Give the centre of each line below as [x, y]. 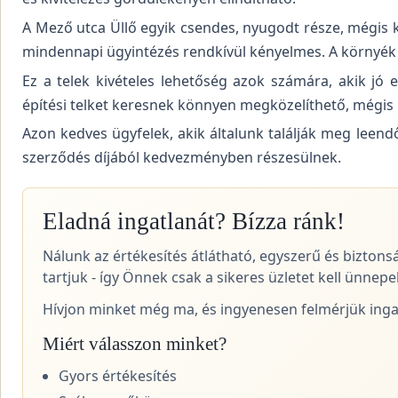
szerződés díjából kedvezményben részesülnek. [182, 158]
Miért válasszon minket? [134, 343]
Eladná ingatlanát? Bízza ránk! [193, 221]
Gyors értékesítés [117, 375]
